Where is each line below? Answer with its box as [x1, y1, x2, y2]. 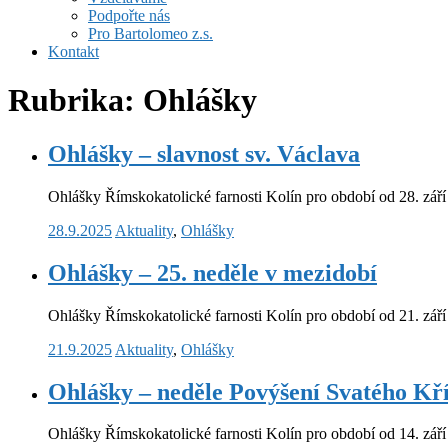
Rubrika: [8, 82, 143, 119]
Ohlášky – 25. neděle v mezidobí [48, 259, 377, 286]
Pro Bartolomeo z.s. [88, 25, 213, 42]
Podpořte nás [88, 7, 170, 24]
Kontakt [48, 43, 99, 60]
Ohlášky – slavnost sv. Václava [48, 140, 360, 167]
